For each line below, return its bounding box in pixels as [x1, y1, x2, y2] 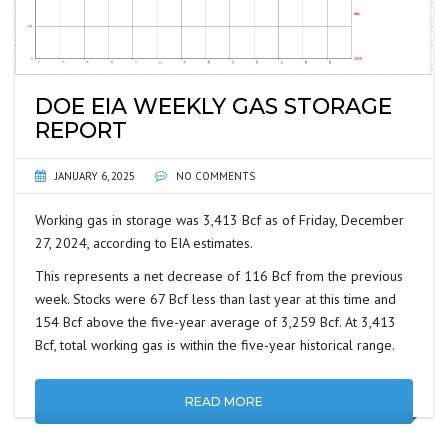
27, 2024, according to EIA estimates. [35, 233, 253, 252]
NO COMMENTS [173, 168, 255, 183]
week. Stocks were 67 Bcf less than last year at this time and [35, 289, 396, 308]
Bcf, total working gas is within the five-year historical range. [35, 335, 395, 354]
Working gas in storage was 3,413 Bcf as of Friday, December [35, 210, 404, 229]
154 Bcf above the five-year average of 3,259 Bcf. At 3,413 [35, 312, 396, 331]
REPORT [35, 116, 127, 144]
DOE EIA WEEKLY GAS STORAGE [35, 92, 392, 120]
